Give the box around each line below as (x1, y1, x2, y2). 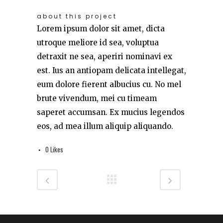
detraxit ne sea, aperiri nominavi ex (37, 52, 172, 61)
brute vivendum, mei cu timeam (37, 94, 157, 103)
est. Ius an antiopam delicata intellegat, (37, 66, 186, 75)
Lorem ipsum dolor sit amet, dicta (37, 24, 165, 33)
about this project (37, 12, 117, 20)
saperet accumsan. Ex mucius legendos (37, 108, 185, 117)
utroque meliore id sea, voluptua (37, 38, 159, 47)
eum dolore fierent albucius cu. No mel (37, 80, 181, 89)
